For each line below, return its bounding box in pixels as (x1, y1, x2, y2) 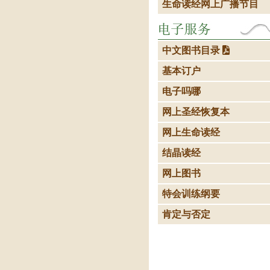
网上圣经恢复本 (162, 107, 230, 117)
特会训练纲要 (162, 189, 220, 199)
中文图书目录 (162, 45, 222, 55)
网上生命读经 (162, 127, 220, 137)
